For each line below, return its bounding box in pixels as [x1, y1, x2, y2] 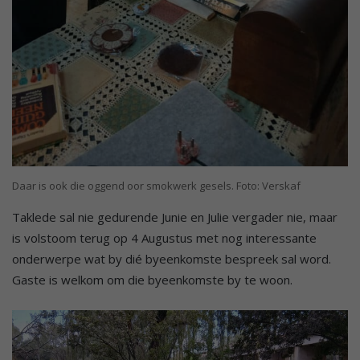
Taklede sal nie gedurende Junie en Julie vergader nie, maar [12, 208, 337, 225]
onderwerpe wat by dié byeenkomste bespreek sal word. [12, 250, 331, 267]
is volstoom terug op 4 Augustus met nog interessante [12, 229, 317, 246]
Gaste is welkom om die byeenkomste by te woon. [12, 271, 292, 288]
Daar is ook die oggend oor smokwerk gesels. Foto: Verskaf [12, 178, 301, 193]
